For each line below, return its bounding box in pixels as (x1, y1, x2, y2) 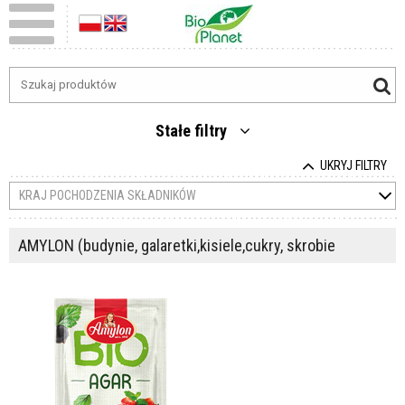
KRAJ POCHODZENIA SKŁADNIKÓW (19, 188, 196, 202)
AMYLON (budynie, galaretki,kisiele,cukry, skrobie (18, 236, 335, 255)
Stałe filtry (155, 121, 231, 140)
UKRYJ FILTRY (320, 158, 387, 173)
